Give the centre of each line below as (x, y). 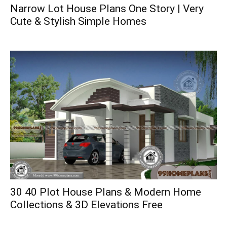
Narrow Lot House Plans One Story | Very (107, 9)
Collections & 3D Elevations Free (86, 205)
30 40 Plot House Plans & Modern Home (106, 192)
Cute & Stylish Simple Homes (78, 22)
